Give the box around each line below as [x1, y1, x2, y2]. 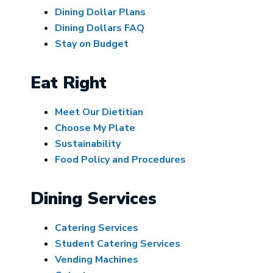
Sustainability [54, 137, 121, 151]
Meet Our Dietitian [54, 105, 143, 119]
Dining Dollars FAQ [54, 21, 144, 35]
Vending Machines [54, 253, 138, 266]
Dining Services [30, 187, 157, 210]
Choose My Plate [54, 121, 135, 135]
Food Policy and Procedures [54, 153, 186, 166]
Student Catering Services [54, 237, 180, 250]
